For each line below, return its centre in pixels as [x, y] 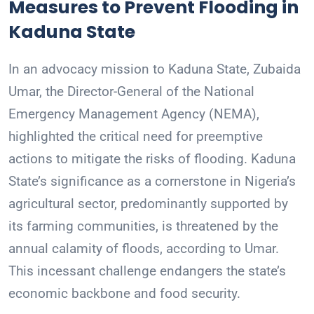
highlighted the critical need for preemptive [136, 137]
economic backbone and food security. [124, 294]
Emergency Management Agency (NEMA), [134, 114]
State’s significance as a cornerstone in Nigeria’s [152, 182]
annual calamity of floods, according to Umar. [144, 249]
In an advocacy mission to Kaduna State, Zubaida [155, 69]
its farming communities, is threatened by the [143, 226]
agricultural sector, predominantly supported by [148, 204]
